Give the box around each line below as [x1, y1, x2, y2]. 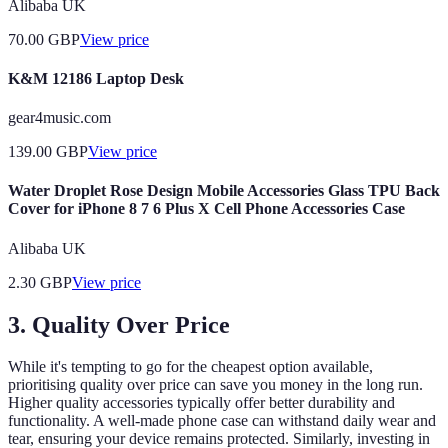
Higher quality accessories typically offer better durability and [8, 394, 395, 412]
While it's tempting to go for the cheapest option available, [8, 358, 373, 376]
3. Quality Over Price [8, 311, 230, 338]
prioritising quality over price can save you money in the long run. [8, 376, 423, 394]
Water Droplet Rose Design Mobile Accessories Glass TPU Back [8, 182, 440, 200]
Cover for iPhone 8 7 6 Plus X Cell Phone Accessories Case [8, 200, 405, 218]
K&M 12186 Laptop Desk [8, 69, 184, 87]
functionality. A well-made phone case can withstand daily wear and [8, 412, 436, 430]
